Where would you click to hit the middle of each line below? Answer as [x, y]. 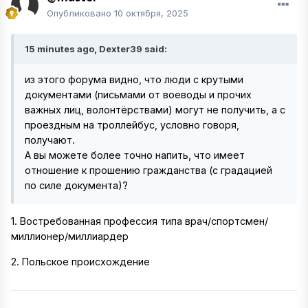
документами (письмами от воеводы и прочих [138, 95]
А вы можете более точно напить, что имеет [135, 155]
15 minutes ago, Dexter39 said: [96, 49]
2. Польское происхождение [80, 261]
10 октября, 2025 [151, 13]
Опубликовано [80, 13]
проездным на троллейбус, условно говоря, [132, 125]
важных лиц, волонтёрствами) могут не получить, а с [155, 110]
